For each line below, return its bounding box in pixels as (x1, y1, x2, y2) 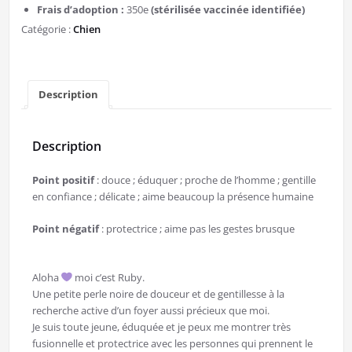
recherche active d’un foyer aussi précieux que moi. (31, 302, 269, 317)
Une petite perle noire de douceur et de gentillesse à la (31, 286, 284, 301)
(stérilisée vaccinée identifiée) (150, 2, 305, 17)
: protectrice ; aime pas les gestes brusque (98, 221, 295, 236)
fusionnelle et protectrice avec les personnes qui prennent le (31, 335, 313, 350)
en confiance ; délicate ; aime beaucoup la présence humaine (31, 189, 313, 203)
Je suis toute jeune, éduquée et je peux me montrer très (31, 319, 291, 334)
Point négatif (31, 221, 99, 236)
